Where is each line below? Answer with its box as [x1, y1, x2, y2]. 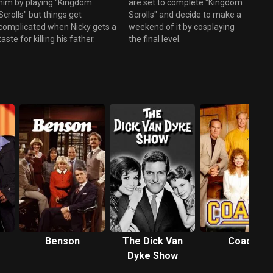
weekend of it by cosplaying [128, 21, 235, 32]
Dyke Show [127, 249, 178, 261]
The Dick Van [122, 235, 183, 247]
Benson [44, 235, 80, 247]
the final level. [128, 34, 181, 44]
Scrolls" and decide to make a [128, 9, 241, 19]
